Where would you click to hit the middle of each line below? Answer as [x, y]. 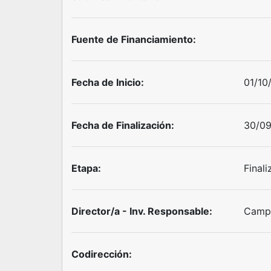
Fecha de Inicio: [108, 82]
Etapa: [86, 168]
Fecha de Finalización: [123, 125]
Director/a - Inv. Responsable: [142, 211]
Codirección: [102, 254]
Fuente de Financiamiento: [134, 39]
